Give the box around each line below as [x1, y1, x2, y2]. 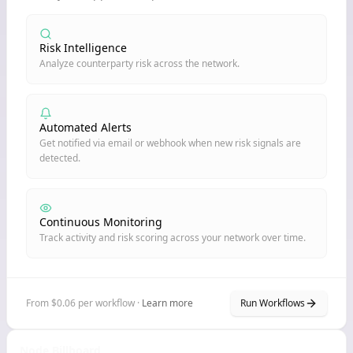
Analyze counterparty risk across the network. [39, 57, 240, 70]
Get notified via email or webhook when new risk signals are [39, 136, 301, 150]
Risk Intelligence [39, 40, 127, 55]
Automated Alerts [39, 120, 132, 135]
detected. [39, 151, 80, 165]
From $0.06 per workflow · [26, 296, 139, 310]
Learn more [142, 296, 193, 310]
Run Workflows [240, 296, 305, 310]
